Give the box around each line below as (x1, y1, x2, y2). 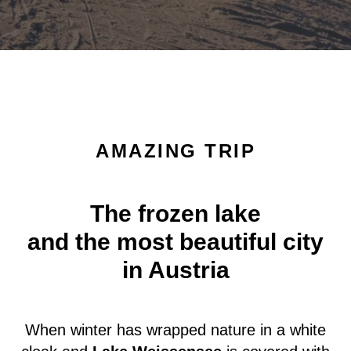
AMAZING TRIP (96, 140, 255, 161)
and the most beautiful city (27, 229, 324, 255)
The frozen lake (90, 201, 261, 226)
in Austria (121, 257, 230, 283)
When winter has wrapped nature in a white (25, 321, 326, 338)
